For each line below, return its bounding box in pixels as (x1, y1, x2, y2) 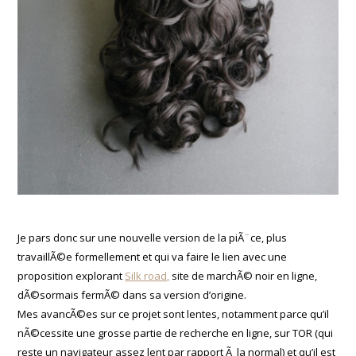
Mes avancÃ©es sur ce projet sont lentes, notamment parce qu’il (17, 306, 330, 321)
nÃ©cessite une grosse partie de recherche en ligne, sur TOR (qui (17, 325, 334, 340)
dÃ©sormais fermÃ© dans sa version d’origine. (17, 287, 247, 302)
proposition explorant (17, 268, 126, 283)
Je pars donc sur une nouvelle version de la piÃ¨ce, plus (17, 230, 288, 245)
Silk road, (125, 268, 170, 283)
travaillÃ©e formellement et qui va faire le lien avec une (17, 249, 288, 264)
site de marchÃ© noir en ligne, (169, 268, 318, 283)
